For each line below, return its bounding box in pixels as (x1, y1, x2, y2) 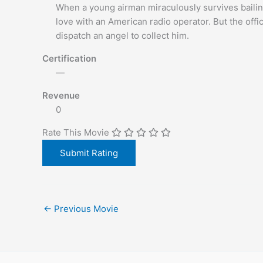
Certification (42, 53, 96, 64)
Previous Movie (52, 203, 119, 214)
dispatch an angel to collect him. (55, 30, 189, 41)
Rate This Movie (42, 127, 109, 138)
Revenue (42, 90, 80, 101)
